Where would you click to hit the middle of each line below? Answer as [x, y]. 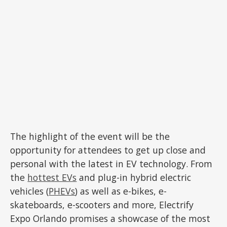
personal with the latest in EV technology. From [111, 164]
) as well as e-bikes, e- [121, 191]
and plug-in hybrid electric [134, 178]
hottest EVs [52, 178]
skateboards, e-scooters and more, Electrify [102, 205]
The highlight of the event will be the [90, 137]
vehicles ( [30, 191]
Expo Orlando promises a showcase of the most [110, 219]
